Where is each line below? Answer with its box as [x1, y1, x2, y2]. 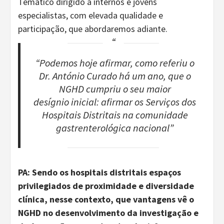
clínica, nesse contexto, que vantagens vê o [18, 193, 194, 205]
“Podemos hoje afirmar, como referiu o [35, 56, 194, 69]
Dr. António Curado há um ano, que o [38, 69, 191, 82]
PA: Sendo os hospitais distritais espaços [18, 166, 181, 178]
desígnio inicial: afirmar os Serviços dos [33, 95, 196, 108]
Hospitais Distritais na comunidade [41, 108, 188, 121]
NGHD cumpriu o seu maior [58, 82, 171, 95]
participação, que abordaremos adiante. [18, 22, 167, 34]
